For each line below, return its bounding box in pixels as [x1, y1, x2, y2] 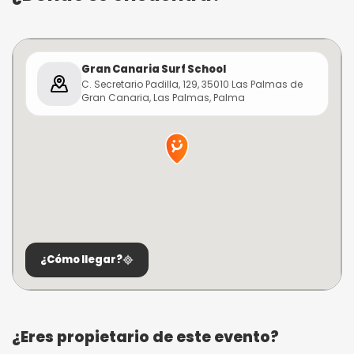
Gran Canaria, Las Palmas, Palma [81, 91, 245, 104]
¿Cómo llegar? [40, 252, 122, 267]
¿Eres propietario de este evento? [12, 326, 279, 348]
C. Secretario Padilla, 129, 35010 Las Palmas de [81, 77, 303, 91]
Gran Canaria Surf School [81, 62, 226, 77]
